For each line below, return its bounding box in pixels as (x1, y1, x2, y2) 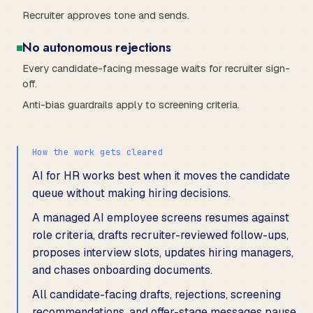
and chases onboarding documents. (32, 262, 212, 277)
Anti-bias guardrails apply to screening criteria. (22, 97, 240, 111)
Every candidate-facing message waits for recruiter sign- (22, 61, 290, 75)
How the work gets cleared (32, 146, 163, 158)
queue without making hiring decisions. (32, 185, 231, 201)
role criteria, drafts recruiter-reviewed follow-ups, (32, 227, 289, 242)
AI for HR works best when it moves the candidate (32, 168, 290, 183)
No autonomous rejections (22, 38, 171, 57)
